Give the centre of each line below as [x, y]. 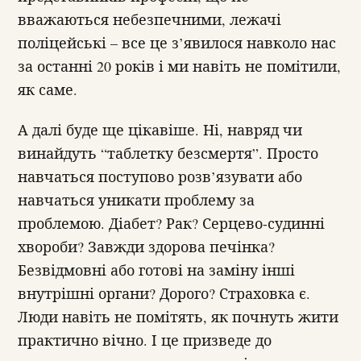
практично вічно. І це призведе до [145, 340]
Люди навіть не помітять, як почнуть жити [178, 316]
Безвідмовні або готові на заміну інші [156, 270]
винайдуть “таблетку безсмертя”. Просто [168, 153]
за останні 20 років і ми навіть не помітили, [179, 66]
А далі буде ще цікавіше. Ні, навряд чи [160, 129]
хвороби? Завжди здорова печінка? [146, 246]
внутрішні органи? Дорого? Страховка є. [164, 293]
